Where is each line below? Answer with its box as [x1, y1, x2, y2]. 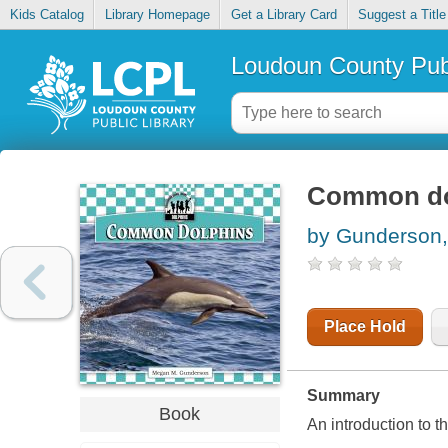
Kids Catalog [9, 7, 84, 23]
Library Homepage [104, 7, 210, 23]
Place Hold [323, 318, 406, 336]
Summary [306, 387, 380, 405]
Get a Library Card [230, 7, 337, 23]
